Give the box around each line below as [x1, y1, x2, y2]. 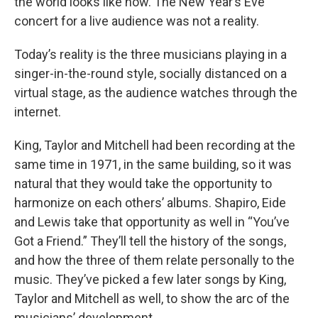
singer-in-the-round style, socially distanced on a [14, 66, 287, 82]
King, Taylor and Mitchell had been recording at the [14, 138, 295, 153]
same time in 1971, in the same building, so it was [14, 157, 292, 172]
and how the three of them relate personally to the [14, 253, 295, 268]
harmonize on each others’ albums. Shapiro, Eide [14, 195, 286, 211]
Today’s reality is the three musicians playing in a [14, 47, 287, 62]
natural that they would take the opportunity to [14, 176, 272, 192]
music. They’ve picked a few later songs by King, [14, 272, 286, 287]
